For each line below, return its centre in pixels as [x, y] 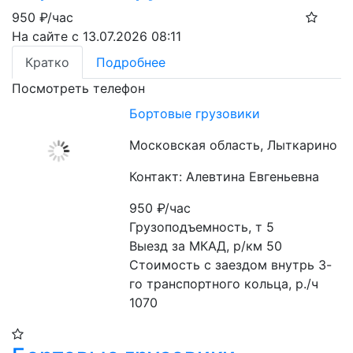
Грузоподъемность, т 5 [202, 227]
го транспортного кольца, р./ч [224, 284]
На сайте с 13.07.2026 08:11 [97, 36]
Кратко [47, 62]
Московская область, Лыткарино [234, 145]
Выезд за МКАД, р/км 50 [206, 246]
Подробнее [131, 62]
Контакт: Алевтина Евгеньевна [225, 176]
